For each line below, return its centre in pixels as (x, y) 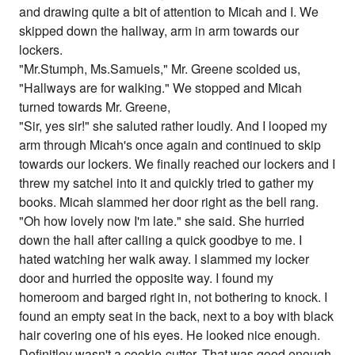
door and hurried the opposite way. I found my (147, 278)
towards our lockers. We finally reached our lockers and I (177, 164)
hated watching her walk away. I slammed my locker (164, 259)
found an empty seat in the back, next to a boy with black (177, 316)
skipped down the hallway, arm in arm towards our (159, 31)
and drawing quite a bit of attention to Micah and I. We (169, 12)
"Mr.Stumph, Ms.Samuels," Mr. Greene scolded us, (160, 69)
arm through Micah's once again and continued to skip (170, 145)
